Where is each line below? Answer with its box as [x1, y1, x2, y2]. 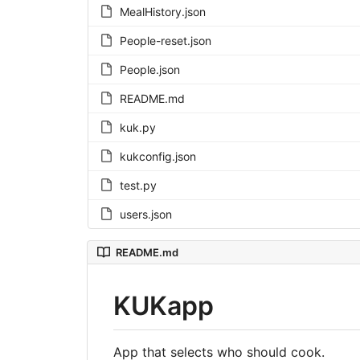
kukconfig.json [119, 149, 196, 163]
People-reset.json [119, 33, 211, 47]
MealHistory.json [119, 4, 206, 18]
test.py [119, 178, 157, 192]
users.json [119, 207, 172, 221]
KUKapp [112, 289, 214, 321]
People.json [119, 62, 180, 76]
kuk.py [119, 120, 156, 134]
